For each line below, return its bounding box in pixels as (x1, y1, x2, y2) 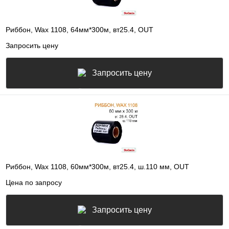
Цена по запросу (6, 178, 62, 187)
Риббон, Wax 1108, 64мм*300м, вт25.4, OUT (6, 26, 153, 34)
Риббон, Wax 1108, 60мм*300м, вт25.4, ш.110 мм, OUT (6, 163, 189, 171)
